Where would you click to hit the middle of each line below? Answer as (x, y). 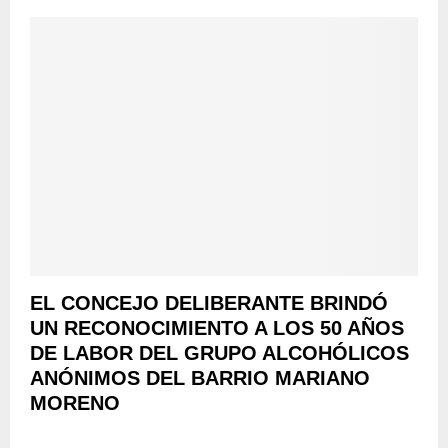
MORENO (75, 402)
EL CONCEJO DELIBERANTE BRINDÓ (209, 302)
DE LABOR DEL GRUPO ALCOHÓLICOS (219, 352)
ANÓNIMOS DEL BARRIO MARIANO (200, 377)
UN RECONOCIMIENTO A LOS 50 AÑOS (217, 327)
